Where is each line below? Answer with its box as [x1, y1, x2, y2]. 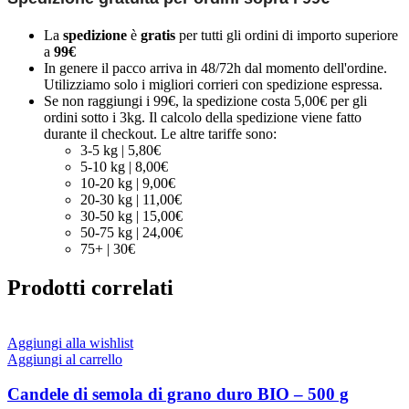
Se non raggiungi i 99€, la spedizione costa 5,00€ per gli [44, 92, 367, 109]
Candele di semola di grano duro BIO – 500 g [7, 384, 349, 404]
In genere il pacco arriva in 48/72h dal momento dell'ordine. [44, 59, 387, 76]
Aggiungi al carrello [7, 351, 122, 367]
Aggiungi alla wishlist [7, 334, 133, 351]
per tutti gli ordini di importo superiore [175, 26, 398, 43]
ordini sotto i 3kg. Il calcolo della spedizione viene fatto [44, 109, 362, 125]
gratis [141, 26, 175, 43]
